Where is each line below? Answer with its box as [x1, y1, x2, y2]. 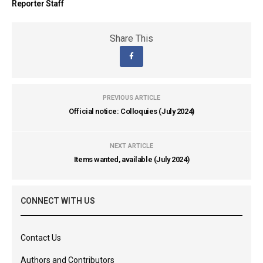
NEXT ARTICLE [110, 142, 153, 150]
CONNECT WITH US [21, 196, 95, 205]
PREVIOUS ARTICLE [103, 94, 160, 102]
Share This [110, 33, 153, 44]
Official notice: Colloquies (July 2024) [69, 107, 194, 116]
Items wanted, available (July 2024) [73, 155, 190, 164]
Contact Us [21, 233, 61, 242]
